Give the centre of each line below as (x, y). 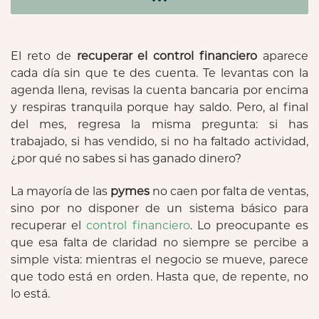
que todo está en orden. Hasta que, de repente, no (159, 276)
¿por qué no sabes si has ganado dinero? (126, 158)
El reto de (44, 56)
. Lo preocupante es (249, 225)
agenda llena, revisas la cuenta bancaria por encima (159, 90)
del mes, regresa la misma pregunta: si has (159, 124)
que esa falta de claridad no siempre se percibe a (159, 242)
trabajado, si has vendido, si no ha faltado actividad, (159, 141)
